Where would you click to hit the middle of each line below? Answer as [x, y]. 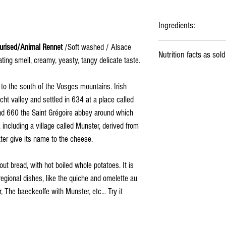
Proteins [174, 196]
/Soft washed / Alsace [97, 47]
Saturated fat [180, 133]
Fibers [172, 175]
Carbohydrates [182, 154]
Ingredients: [177, 25]
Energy [173, 80]
